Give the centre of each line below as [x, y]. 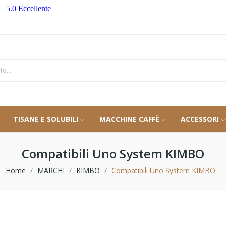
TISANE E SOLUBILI [46, 119]
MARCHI [51, 171]
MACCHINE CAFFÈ [129, 119]
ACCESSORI [200, 119]
